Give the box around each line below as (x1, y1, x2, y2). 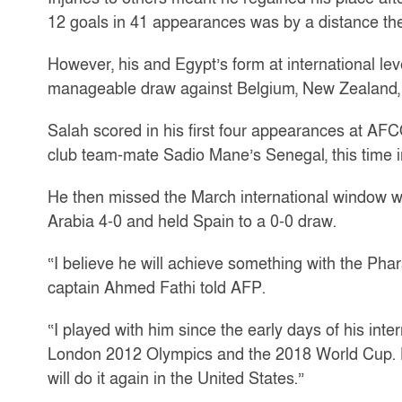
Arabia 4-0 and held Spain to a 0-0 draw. (47, 210, 336, 232)
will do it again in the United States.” (47, 367, 304, 389)
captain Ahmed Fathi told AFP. (47, 276, 266, 299)
